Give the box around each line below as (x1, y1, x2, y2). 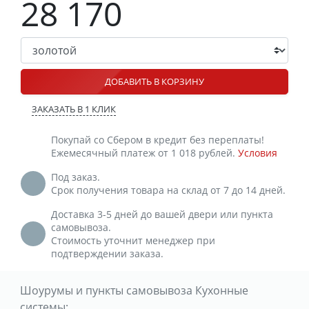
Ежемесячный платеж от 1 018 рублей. (51, 146, 238, 159)
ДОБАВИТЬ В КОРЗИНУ (105, 74, 204, 88)
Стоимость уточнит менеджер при (51, 233, 215, 247)
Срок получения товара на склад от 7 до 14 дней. (51, 183, 286, 197)
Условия (238, 146, 277, 159)
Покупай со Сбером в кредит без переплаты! (51, 132, 264, 146)
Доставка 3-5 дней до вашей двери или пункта (51, 207, 273, 221)
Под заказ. (51, 170, 100, 183)
